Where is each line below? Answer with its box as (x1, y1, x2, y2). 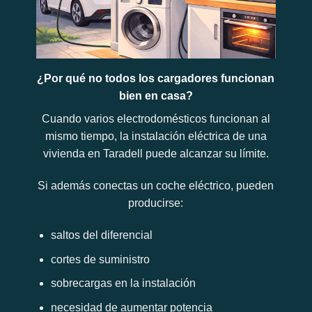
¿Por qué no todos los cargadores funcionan (37, 72, 275, 85)
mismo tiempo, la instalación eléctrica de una (45, 130, 267, 143)
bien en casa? (118, 90, 193, 102)
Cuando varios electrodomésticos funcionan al (41, 113, 270, 125)
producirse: (128, 197, 184, 210)
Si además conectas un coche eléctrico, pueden (38, 180, 274, 192)
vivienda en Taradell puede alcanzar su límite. (42, 148, 269, 160)
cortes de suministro (51, 253, 150, 265)
